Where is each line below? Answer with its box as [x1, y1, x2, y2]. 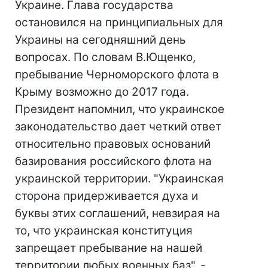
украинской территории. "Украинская [15, 172, 224, 185]
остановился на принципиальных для [15, 16, 223, 29]
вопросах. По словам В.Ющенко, [15, 50, 196, 64]
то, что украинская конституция [15, 224, 193, 237]
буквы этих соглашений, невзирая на [15, 206, 220, 220]
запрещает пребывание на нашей [15, 241, 202, 255]
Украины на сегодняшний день [15, 33, 186, 47]
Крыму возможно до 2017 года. [15, 85, 189, 99]
